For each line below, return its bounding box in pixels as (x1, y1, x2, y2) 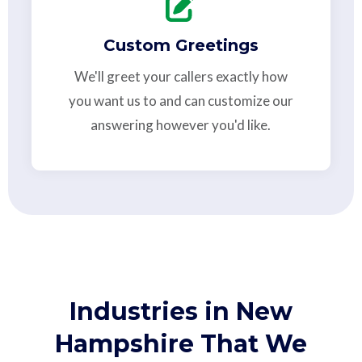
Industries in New (69, 297, 293, 327)
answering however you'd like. (90, 116, 271, 134)
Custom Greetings (103, 36, 259, 56)
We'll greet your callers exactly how (74, 68, 288, 86)
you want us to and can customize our (68, 92, 293, 110)
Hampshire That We (54, 329, 307, 360)
